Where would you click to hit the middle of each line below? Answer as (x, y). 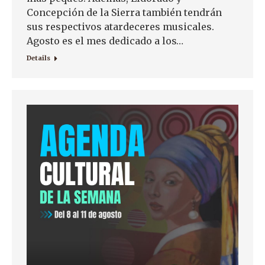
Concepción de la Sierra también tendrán (124, 12)
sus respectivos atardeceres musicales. (120, 26)
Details (38, 58)
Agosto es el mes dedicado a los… (105, 41)
